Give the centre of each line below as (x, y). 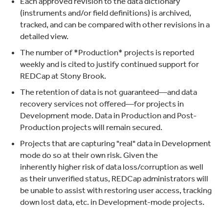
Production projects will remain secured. (91, 127)
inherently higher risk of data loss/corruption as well (111, 166)
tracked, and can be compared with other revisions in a (115, 24)
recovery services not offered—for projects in (102, 103)
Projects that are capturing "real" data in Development (115, 143)
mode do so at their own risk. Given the (89, 155)
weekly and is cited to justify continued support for (109, 64)
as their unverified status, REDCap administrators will (114, 178)
